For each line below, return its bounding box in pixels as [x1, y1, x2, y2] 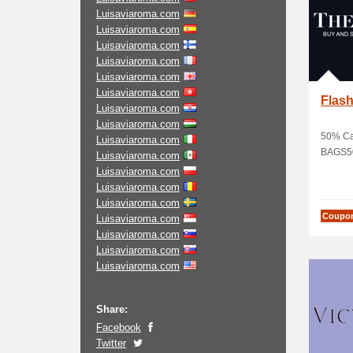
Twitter [96, 337, 126, 349]
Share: [96, 303, 128, 315]
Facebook [96, 321, 141, 333]
